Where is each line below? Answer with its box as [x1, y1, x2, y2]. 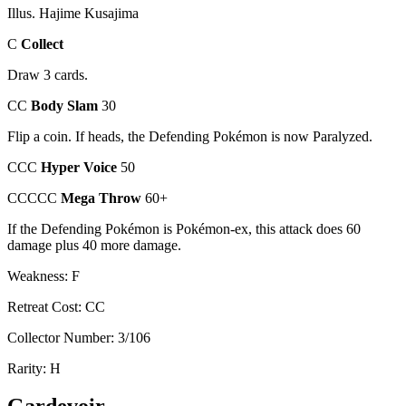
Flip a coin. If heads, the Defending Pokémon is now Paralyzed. [7, 128, 372, 144]
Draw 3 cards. [7, 66, 88, 82]
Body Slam [31, 97, 101, 113]
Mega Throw [61, 189, 145, 206]
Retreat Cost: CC [7, 298, 105, 314]
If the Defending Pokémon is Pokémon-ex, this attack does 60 [7, 220, 361, 237]
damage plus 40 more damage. [7, 237, 181, 253]
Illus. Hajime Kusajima [7, 5, 139, 21]
